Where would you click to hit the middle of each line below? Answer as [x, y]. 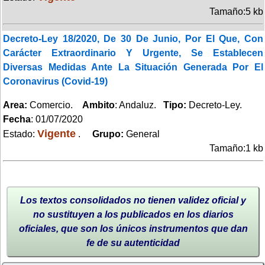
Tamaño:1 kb [236, 148]
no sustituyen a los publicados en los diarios [133, 214]
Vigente [56, 133]
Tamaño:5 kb [236, 11]
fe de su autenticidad [133, 243]
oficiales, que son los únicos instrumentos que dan [133, 228]
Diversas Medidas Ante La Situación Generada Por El [133, 67]
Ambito [98, 105]
